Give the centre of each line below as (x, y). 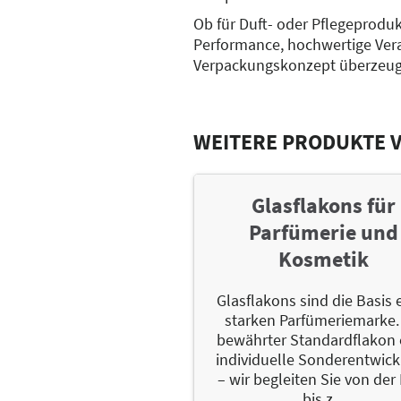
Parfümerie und (323, 232)
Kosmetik (323, 259)
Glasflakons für (323, 205)
